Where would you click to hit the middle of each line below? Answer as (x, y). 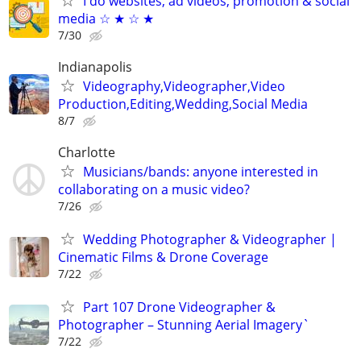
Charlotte (87, 152)
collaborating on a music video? (154, 189)
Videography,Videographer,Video (184, 86)
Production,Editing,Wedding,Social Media (183, 104)
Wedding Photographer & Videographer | (210, 240)
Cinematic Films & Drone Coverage (163, 257)
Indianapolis (95, 66)
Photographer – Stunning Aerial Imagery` (184, 325)
